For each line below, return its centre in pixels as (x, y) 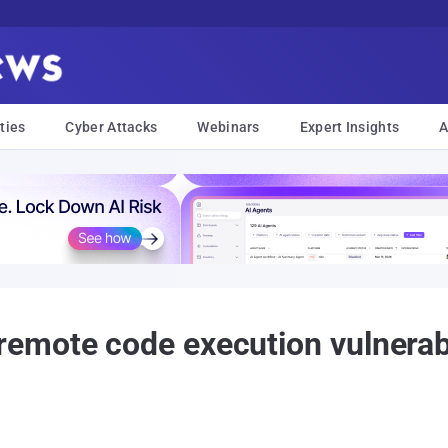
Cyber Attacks (111, 127)
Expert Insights (349, 127)
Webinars (228, 127)
